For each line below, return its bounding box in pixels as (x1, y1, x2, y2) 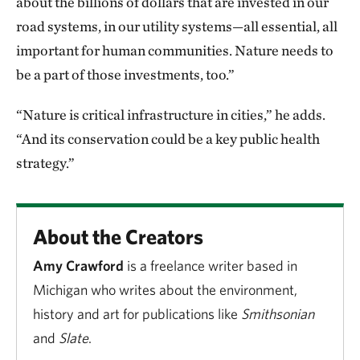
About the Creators (33, 224, 203, 249)
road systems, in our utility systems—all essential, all (16, 18, 337, 35)
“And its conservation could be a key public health (16, 130, 320, 148)
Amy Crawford (33, 257, 124, 275)
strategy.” (16, 154, 75, 172)
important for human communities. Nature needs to (16, 42, 333, 59)
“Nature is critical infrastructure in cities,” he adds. (16, 106, 325, 124)
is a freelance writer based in (124, 257, 297, 275)
